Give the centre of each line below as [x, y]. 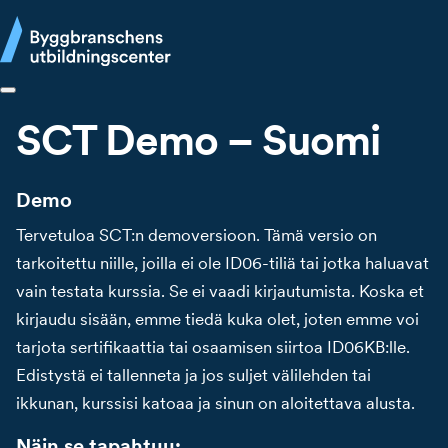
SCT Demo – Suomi [198, 140]
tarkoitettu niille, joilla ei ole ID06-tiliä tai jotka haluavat [223, 262]
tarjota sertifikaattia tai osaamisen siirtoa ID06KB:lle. [213, 346]
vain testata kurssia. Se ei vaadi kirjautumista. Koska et [220, 290]
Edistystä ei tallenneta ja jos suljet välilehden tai [194, 374]
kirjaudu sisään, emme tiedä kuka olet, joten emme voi [218, 318]
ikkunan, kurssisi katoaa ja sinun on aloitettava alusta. [216, 402]
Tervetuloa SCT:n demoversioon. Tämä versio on [197, 234]
